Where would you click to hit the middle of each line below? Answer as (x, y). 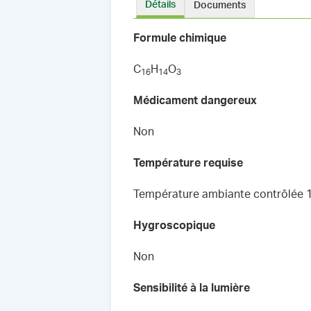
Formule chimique (180, 38)
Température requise (188, 163)
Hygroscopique (174, 226)
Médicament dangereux (195, 101)
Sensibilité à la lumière (192, 288)
